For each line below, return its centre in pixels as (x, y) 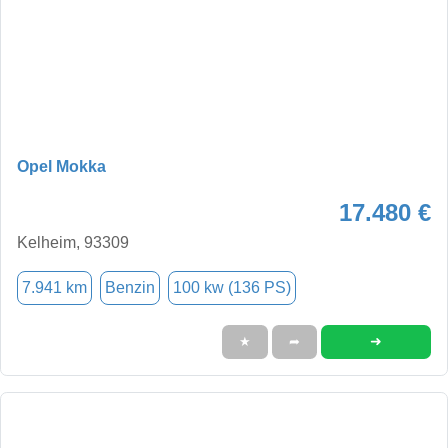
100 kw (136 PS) (232, 287)
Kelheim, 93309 (73, 242)
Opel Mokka (61, 166)
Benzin (130, 287)
